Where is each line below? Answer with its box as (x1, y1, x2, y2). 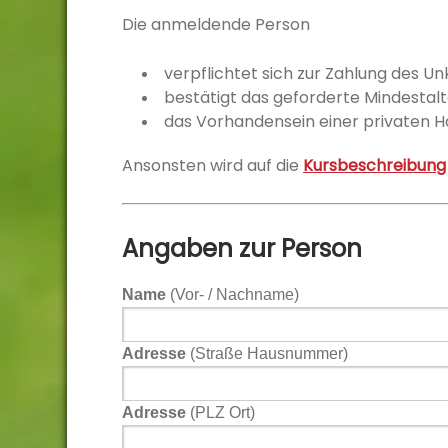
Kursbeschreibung (303, 154, 446, 177)
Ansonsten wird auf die (122, 154, 303, 177)
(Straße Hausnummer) (186, 345, 348, 362)
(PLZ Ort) (186, 404, 255, 421)
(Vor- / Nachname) (166, 286, 299, 303)
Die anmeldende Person (122, 13, 310, 36)
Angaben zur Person (122, 232, 362, 265)
